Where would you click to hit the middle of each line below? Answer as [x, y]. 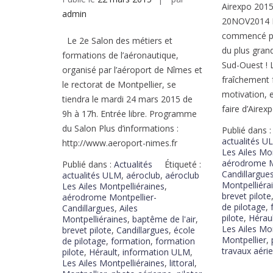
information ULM [156, 252]
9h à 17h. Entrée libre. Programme [129, 113]
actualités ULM [92, 175]
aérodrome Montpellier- [109, 197]
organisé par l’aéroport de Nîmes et [132, 69]
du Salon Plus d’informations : [120, 128]
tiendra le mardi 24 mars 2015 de [127, 99]
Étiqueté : [183, 164]
